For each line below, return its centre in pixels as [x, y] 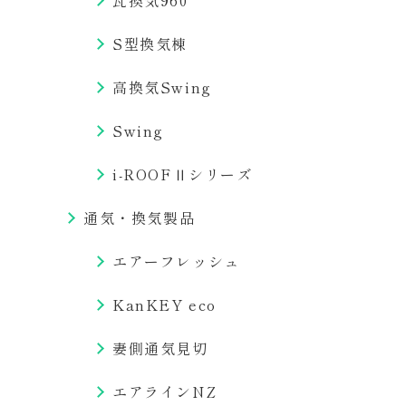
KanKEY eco [164, 304]
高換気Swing [162, 87]
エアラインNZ [164, 391]
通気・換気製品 [140, 217]
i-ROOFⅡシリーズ [183, 174]
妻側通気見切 [160, 348]
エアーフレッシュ [176, 261]
